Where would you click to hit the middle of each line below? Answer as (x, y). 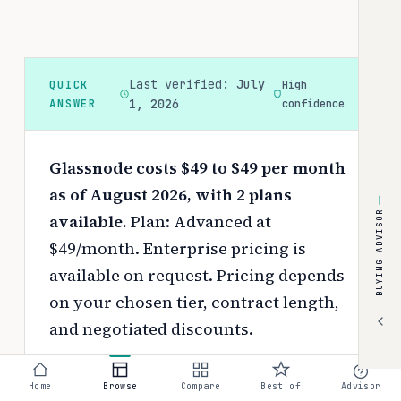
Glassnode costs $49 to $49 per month (197, 167)
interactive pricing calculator (224, 371)
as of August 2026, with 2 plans (171, 194)
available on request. (131, 275)
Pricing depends (279, 275)
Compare (200, 386)
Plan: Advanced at (201, 221)
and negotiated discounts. (151, 328)
